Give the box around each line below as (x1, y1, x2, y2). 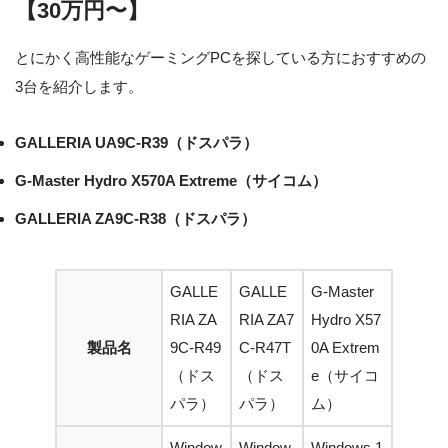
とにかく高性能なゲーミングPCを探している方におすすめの (15, 49, 426, 67)
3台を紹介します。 (15, 78, 143, 96)
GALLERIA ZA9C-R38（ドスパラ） (15, 210, 256, 228)
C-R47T (239, 339, 291, 357)
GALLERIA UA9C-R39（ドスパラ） (15, 134, 258, 152)
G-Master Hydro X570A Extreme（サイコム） (15, 172, 327, 190)
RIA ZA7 (239, 311, 294, 329)
